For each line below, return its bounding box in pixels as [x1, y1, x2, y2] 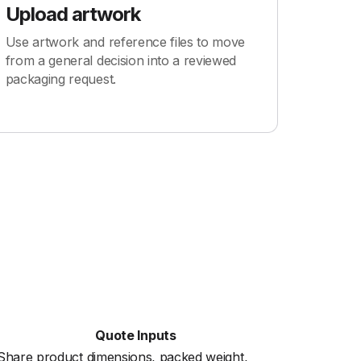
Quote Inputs [95, 327, 176, 343]
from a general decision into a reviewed [5, 52, 237, 68]
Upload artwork [5, 2, 141, 26]
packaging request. [5, 71, 116, 87]
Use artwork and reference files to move [5, 34, 246, 50]
